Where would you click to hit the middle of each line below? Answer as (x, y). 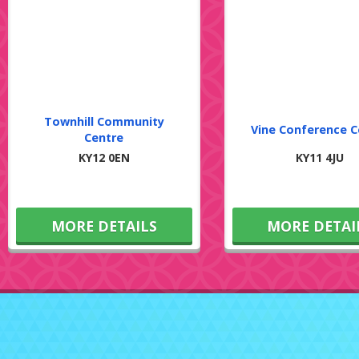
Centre (104, 137)
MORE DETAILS (104, 226)
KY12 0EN (104, 157)
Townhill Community (104, 121)
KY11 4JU (320, 157)
